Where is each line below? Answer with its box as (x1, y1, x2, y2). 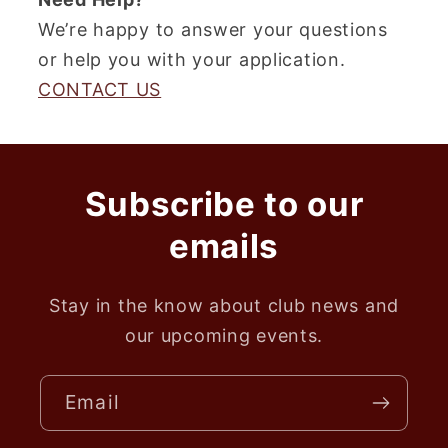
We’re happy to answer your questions (38, 19, 388, 41)
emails (169, 226, 279, 267)
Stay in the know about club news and (49, 295, 399, 317)
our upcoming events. (124, 325, 324, 347)
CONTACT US (38, 79, 162, 101)
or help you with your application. (38, 49, 346, 71)
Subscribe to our (84, 184, 364, 225)
